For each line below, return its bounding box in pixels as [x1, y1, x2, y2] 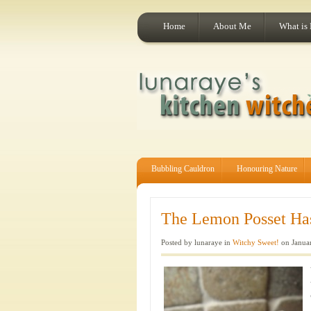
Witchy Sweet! [233, 238, 279, 246]
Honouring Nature [237, 164, 297, 174]
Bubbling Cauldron [151, 164, 215, 174]
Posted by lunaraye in [161, 238, 233, 246]
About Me [213, 21, 251, 31]
